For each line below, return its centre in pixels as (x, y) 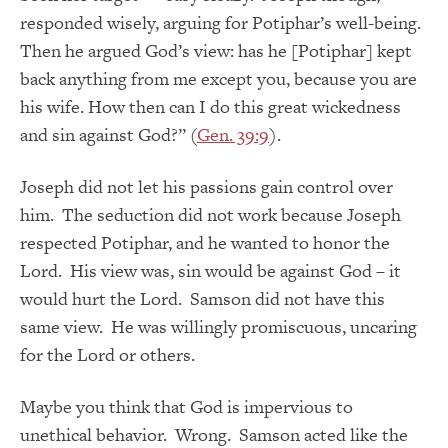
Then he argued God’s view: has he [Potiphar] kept (216, 51)
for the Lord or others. (107, 355)
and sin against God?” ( (108, 135)
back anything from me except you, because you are (218, 79)
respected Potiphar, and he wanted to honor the (205, 243)
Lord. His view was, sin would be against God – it (210, 271)
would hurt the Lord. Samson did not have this (202, 299)
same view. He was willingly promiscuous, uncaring (218, 327)
